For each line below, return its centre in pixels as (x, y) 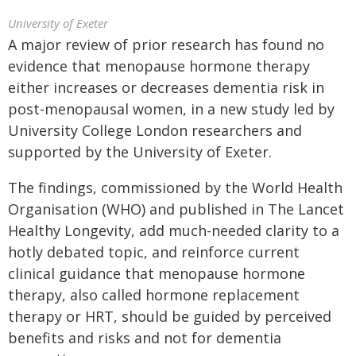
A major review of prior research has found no (166, 44)
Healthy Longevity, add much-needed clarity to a (174, 230)
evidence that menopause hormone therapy (159, 66)
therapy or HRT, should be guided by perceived (170, 316)
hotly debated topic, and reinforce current (154, 252)
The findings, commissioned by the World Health (175, 188)
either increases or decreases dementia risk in (166, 87)
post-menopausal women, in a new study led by (171, 109)
